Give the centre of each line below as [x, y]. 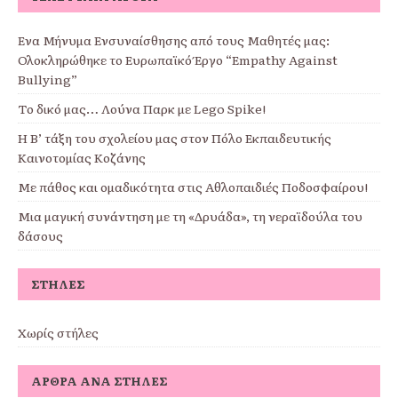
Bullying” [48, 80]
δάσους [40, 236]
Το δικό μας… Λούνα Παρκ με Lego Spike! [142, 109]
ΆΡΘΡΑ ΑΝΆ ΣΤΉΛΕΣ [99, 381]
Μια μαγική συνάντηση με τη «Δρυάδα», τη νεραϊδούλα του [190, 216]
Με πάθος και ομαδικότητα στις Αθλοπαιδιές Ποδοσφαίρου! [193, 187]
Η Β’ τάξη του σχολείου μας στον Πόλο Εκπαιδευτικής [175, 138]
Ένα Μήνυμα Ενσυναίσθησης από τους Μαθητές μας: [174, 40]
